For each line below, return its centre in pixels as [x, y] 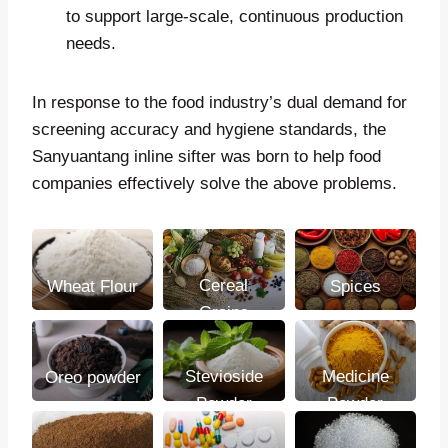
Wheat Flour [93, 287]
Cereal [224, 286]
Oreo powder [92, 377]
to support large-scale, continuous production [234, 17]
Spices [355, 287]
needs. [91, 44]
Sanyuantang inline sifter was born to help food [206, 157]
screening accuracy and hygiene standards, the [209, 130]
